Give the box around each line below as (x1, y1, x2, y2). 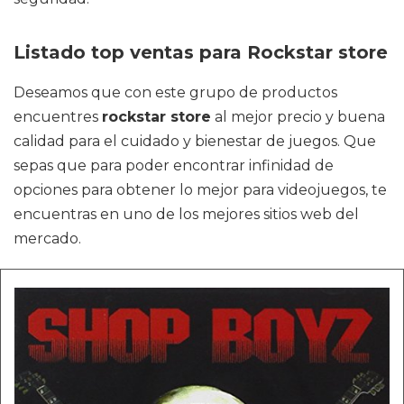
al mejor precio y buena (211, 108, 385, 125)
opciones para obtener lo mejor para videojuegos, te (14, 181, 387, 198)
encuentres (14, 108, 102, 125)
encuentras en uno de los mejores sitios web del (14, 206, 359, 223)
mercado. (14, 230, 81, 247)
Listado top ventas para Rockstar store (14, 41, 388, 63)
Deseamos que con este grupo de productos (14, 84, 337, 101)
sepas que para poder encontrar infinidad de (14, 157, 334, 174)
